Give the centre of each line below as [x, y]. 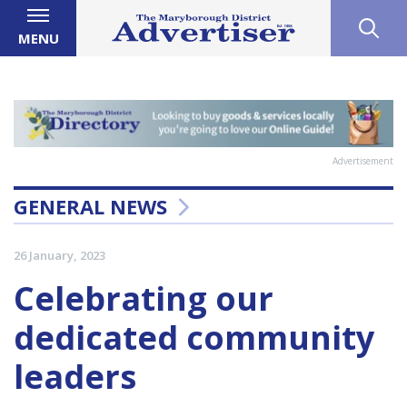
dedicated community [194, 338]
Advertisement [363, 161]
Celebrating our [144, 299]
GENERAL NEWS [90, 207]
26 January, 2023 [60, 256]
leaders [75, 377]
